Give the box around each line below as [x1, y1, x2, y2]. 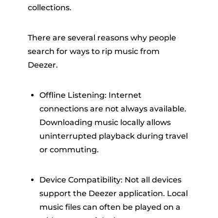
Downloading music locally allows [39, 118, 171, 127]
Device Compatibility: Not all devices [39, 175, 182, 184]
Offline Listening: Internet [39, 91, 142, 100]
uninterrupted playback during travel [39, 131, 188, 141]
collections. [27, 3, 72, 12]
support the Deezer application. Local [39, 189, 188, 198]
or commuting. [39, 145, 99, 154]
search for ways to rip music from [27, 47, 160, 56]
